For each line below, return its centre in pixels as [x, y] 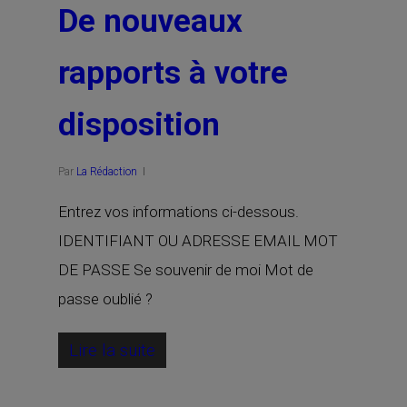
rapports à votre [173, 73]
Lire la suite [112, 350]
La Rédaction [107, 172]
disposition [139, 125]
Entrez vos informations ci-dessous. [179, 212]
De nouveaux [150, 21]
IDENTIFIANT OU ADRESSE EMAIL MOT [198, 241]
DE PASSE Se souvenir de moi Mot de [186, 270]
